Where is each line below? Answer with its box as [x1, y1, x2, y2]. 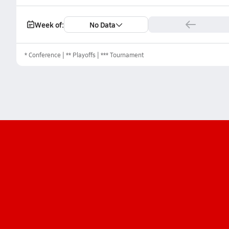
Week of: [35, 19, 64, 30]
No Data [89, 19, 116, 30]
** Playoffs [66, 51, 96, 59]
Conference [29, 51, 61, 59]
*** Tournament [101, 51, 144, 59]
